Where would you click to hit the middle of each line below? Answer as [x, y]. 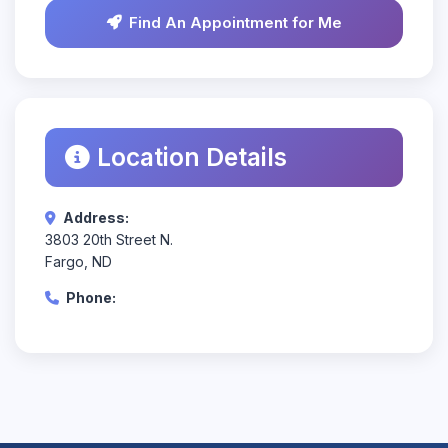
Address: [96, 217]
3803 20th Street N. [109, 239]
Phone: [91, 297]
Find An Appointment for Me [235, 22]
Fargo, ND [78, 261]
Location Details [192, 157]
